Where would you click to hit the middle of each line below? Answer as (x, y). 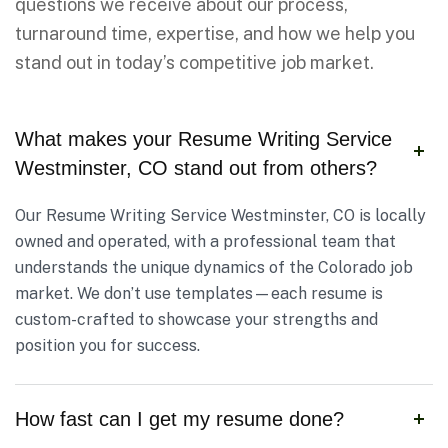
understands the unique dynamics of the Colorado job (214, 267)
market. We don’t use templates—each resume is (199, 293)
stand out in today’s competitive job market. (194, 62)
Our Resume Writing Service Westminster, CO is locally (220, 215)
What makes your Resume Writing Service (203, 139)
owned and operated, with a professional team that (205, 241)
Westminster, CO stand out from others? (196, 168)
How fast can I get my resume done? (179, 419)
